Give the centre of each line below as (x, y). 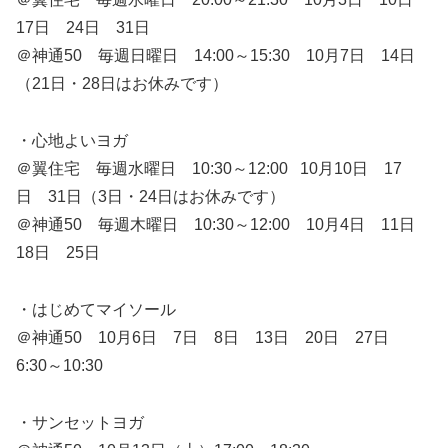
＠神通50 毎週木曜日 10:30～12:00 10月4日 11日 (223, 225)
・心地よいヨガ (72, 141)
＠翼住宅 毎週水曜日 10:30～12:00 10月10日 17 (209, 169)
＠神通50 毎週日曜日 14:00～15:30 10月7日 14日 (215, 56)
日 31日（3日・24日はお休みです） (150, 197)
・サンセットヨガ (80, 422)
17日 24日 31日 (83, 28)
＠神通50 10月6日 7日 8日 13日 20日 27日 (210, 338)
